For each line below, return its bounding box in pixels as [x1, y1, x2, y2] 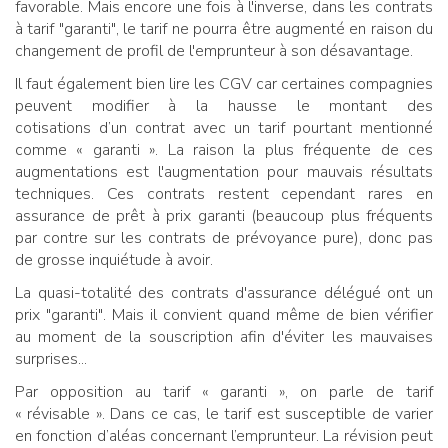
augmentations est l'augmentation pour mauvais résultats [15, 161, 433, 184]
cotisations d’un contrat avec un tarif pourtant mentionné [15, 117, 433, 140]
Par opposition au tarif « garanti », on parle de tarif [15, 381, 433, 404]
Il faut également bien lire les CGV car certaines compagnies [15, 73, 433, 96]
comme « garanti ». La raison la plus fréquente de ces [15, 139, 433, 162]
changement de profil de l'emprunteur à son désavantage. [15, 40, 413, 63]
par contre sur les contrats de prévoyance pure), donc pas [15, 227, 433, 250]
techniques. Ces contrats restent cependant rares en [15, 183, 433, 206]
